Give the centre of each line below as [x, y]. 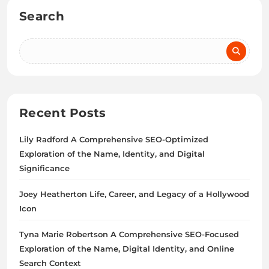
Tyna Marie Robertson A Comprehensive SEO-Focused [129, 234]
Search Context [50, 263]
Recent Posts [63, 113]
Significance [44, 168]
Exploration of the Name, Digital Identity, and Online [127, 248]
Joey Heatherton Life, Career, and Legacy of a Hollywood [134, 194]
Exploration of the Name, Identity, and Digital [112, 153]
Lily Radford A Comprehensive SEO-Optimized [114, 139]
